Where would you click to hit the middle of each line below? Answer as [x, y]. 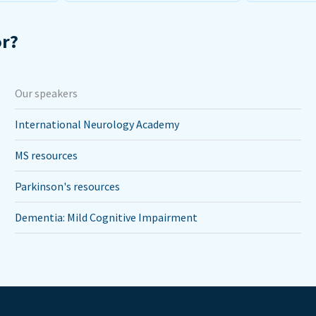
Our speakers [47, 93]
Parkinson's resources [68, 186]
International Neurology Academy [97, 124]
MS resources [47, 155]
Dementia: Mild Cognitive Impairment [107, 217]
